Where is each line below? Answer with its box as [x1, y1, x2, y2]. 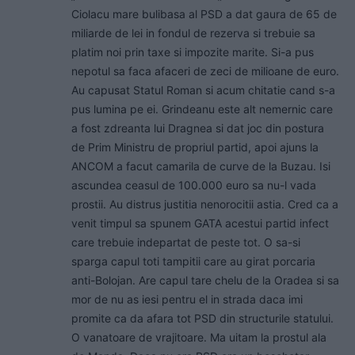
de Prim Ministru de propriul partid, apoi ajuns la [71, 140, 319, 155]
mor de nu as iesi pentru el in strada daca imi [71, 292, 303, 307]
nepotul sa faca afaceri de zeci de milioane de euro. [71, 64, 339, 78]
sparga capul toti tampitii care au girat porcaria [71, 254, 315, 269]
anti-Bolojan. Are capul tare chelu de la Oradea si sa [71, 273, 339, 288]
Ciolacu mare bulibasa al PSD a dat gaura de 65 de [71, 7, 337, 21]
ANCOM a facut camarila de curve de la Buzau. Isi [71, 159, 330, 174]
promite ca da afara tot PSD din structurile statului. [71, 311, 334, 326]
